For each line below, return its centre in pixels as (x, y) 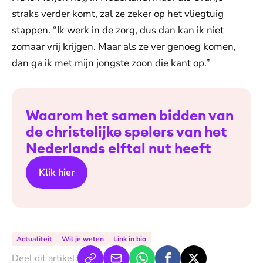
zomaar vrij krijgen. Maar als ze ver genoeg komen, (124, 47)
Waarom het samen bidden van (130, 115)
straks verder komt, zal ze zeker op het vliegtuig (118, 14)
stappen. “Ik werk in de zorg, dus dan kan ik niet (118, 30)
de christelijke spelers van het (127, 131)
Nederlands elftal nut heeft (119, 148)
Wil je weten (83, 239)
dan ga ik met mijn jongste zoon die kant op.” (111, 63)
